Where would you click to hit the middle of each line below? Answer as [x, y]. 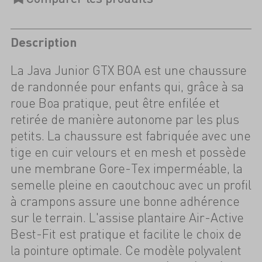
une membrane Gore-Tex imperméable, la [126, 168]
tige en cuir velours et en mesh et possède [128, 152]
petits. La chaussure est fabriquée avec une [130, 136]
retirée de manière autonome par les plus [125, 119]
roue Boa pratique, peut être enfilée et [115, 103]
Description [43, 42]
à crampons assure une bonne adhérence [125, 201]
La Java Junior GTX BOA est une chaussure [128, 70]
